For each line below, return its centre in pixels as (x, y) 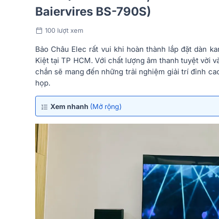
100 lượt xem (64, 30)
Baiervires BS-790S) (93, 11)
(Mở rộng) (106, 106)
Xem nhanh (70, 106)
